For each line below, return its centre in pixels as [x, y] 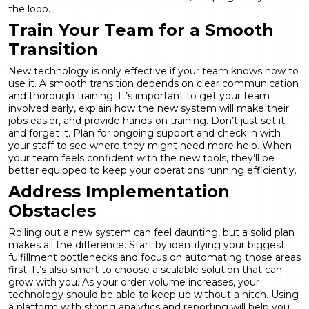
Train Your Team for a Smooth [141, 30]
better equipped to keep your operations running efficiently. [152, 170]
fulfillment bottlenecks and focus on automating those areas [154, 257]
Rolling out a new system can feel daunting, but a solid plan [151, 232]
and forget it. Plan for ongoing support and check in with [144, 133]
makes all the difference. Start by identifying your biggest [147, 245]
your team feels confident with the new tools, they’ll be [141, 158]
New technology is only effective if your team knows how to [153, 71]
